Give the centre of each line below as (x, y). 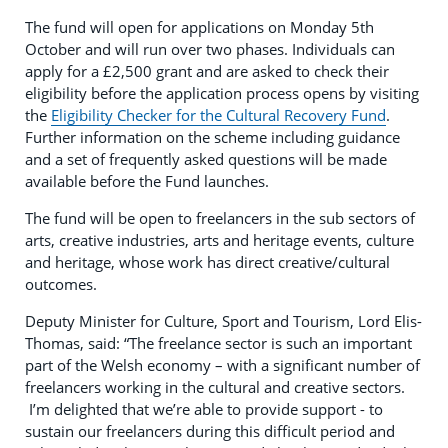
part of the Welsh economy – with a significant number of (222, 364)
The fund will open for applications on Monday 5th (199, 26)
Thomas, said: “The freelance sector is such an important (218, 342)
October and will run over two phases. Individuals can (210, 48)
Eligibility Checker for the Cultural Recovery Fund (218, 114)
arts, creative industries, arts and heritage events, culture (219, 239)
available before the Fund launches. (147, 180)
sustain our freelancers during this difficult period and (210, 430)
